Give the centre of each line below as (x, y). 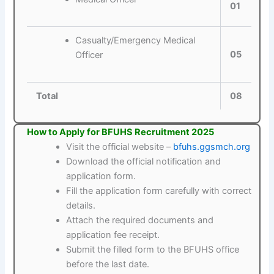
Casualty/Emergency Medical (135, 40)
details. (81, 206)
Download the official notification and (144, 162)
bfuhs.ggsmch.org (212, 147)
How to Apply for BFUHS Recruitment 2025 (121, 132)
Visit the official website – (120, 147)
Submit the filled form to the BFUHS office (153, 250)
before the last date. (108, 265)
